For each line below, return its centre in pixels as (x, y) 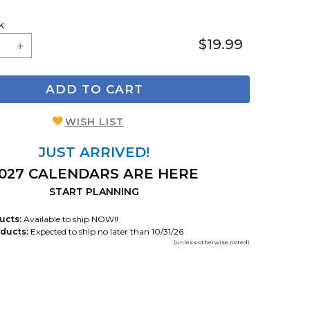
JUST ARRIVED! (94, 152)
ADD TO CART (94, 89)
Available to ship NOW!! (70, 219)
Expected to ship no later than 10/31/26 (106, 231)
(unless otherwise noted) (212, 242)
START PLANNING (94, 191)
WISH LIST (94, 121)
